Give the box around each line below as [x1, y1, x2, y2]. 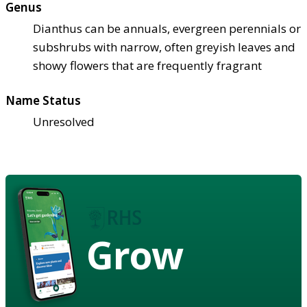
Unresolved [33, 113, 95, 130]
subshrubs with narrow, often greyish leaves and [33, 38, 295, 55]
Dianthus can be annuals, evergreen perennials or [33, 20, 301, 36]
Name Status [5, 92, 81, 108]
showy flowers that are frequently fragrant [33, 57, 262, 73]
